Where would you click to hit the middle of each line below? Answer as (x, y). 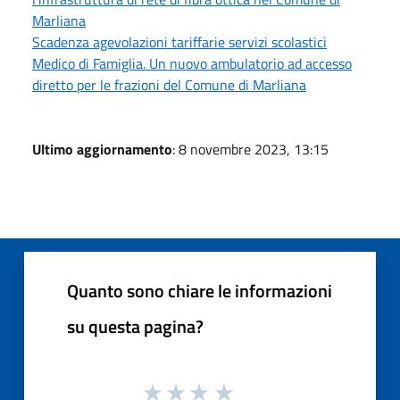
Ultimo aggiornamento (102, 149)
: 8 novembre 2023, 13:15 (250, 149)
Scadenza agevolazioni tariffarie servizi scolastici (179, 42)
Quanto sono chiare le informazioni (200, 290)
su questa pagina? (135, 326)
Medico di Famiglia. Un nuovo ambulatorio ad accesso (192, 63)
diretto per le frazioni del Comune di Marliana (169, 84)
